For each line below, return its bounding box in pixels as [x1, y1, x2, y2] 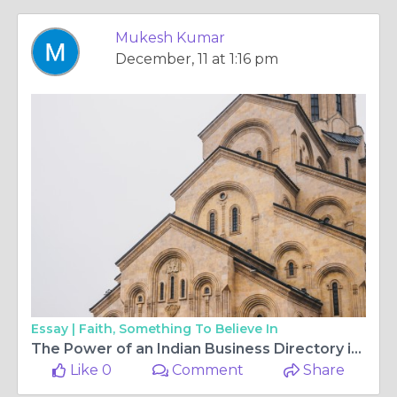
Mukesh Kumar [115, 29, 225, 46]
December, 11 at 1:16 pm [115, 51, 278, 67]
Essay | [31, 321, 79, 337]
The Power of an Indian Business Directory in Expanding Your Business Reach [351, 340, 362, 357]
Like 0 [66, 362, 113, 378]
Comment [168, 362, 245, 378]
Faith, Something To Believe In [79, 321, 278, 337]
